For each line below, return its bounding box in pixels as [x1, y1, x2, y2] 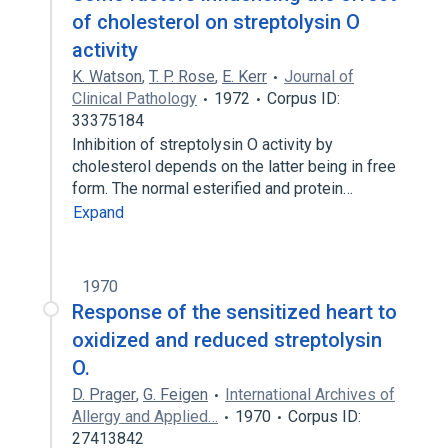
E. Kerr [222, 67, 267, 86]
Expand [73, 203, 124, 222]
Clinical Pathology [72, 89, 197, 108]
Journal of [284, 67, 354, 86]
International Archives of [225, 385, 395, 404]
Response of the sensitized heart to [72, 300, 397, 324]
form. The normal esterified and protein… [72, 179, 357, 198]
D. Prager [72, 385, 136, 404]
